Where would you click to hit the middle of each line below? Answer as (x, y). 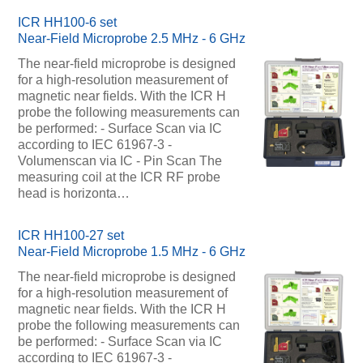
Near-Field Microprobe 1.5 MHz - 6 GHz (131, 252)
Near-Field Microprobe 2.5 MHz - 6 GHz (131, 38)
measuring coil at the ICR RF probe (119, 177)
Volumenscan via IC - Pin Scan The (120, 160)
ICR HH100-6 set (67, 22)
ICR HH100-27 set (70, 236)
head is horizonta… (73, 193)
